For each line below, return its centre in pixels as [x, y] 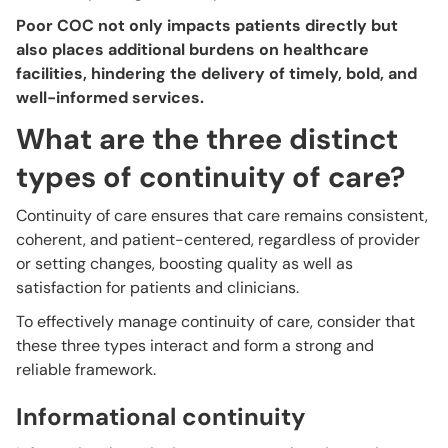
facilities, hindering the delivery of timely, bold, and [216, 73]
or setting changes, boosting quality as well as [184, 263]
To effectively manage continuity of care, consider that [215, 321]
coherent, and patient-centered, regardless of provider [218, 239]
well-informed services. [110, 97]
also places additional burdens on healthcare [192, 49]
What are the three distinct [207, 138]
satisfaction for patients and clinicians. [157, 287]
